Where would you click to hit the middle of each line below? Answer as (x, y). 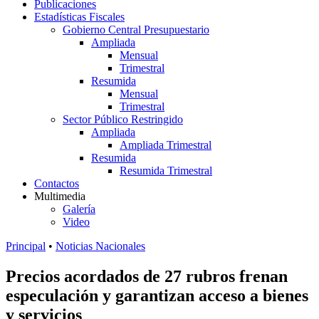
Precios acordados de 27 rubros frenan (147, 276)
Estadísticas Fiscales (79, 17)
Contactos (57, 183)
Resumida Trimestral (166, 171)
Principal (26, 246)
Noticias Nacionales (100, 246)
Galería (79, 209)
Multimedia (60, 196)
